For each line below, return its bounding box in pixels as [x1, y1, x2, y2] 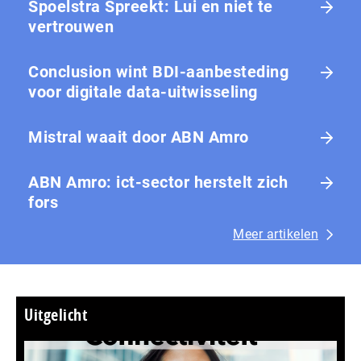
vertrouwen [28, 17, 114, 37]
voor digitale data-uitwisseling [28, 82, 258, 102]
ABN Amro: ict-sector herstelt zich [28, 172, 288, 193]
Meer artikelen [233, 226, 318, 243]
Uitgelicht [24, 304, 87, 326]
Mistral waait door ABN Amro [28, 127, 249, 147]
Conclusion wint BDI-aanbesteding [28, 62, 288, 82]
